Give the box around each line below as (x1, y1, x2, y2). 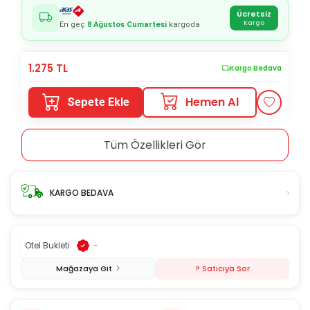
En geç (60, 20, 87, 30)
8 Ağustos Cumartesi (87, 20, 167, 30)
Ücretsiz (237, 8, 271, 19)
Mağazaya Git (55, 262, 112, 274)
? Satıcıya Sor (195, 262, 250, 274)
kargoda (167, 20, 200, 30)
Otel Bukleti (25, 239, 70, 252)
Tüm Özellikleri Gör (104, 136, 206, 153)
